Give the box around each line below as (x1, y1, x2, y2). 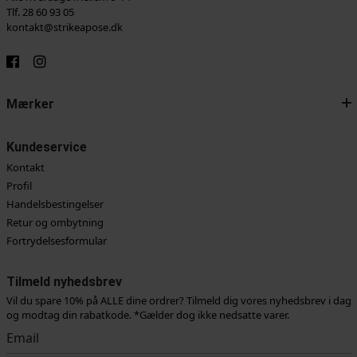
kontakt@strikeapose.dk (6, 20, 123, 35)
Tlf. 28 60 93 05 (6, 5, 74, 20)
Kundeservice (6, 139, 87, 155)
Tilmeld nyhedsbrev (6, 274, 122, 290)
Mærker (6, 96, 54, 112)
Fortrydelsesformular (6, 233, 107, 249)
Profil (6, 178, 32, 194)
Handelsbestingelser (6, 197, 104, 212)
